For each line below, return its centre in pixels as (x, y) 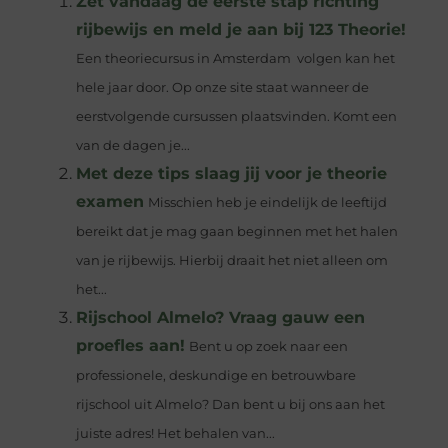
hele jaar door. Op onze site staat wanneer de (222, 88)
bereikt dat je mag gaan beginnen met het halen (236, 232)
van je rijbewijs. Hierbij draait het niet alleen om (231, 261)
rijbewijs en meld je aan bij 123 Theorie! (240, 30)
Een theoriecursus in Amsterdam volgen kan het (235, 59)
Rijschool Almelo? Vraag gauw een (220, 318)
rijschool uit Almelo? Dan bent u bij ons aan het (230, 405)
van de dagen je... (132, 146)
